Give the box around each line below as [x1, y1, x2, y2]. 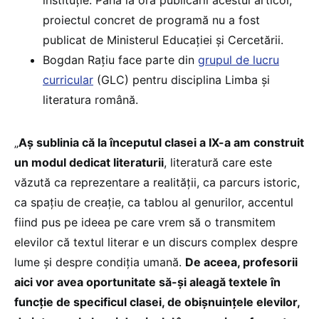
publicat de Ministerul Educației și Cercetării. [43, 32, 283, 47]
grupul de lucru [198, 52, 279, 67]
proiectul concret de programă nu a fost [43, 12, 260, 27]
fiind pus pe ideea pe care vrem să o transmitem [14, 214, 276, 229]
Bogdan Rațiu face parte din [43, 52, 198, 67]
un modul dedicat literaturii [14, 155, 164, 169]
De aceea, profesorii [185, 254, 298, 269]
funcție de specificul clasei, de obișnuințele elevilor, [14, 294, 300, 309]
